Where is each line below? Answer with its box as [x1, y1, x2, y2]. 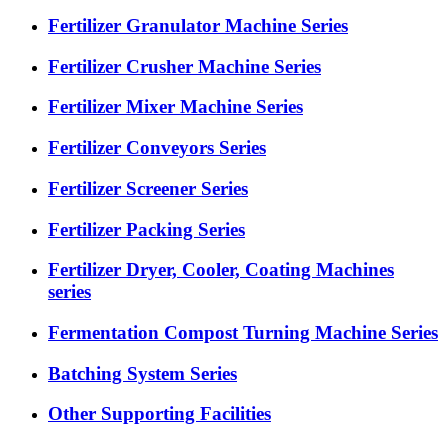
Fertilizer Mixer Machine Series [48, 96, 303, 118]
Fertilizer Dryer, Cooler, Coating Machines [48, 259, 394, 281]
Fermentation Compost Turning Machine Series [48, 321, 438, 343]
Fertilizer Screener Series [48, 177, 248, 199]
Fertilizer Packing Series [48, 218, 245, 240]
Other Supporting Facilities [48, 403, 271, 425]
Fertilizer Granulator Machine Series [48, 14, 348, 36]
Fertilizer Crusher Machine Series [48, 55, 321, 77]
